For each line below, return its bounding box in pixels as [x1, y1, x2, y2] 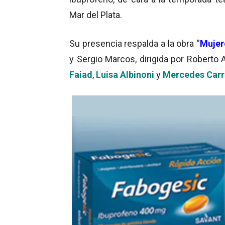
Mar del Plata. [69, 9, 122, 20]
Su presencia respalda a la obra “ [69, 38, 200, 49]
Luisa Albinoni [96, 69, 154, 80]
